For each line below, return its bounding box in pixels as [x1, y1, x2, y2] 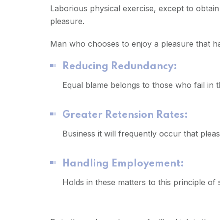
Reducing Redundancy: [62, 62, 177, 72]
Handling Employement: [62, 159, 184, 169]
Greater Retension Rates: [62, 110, 188, 120]
